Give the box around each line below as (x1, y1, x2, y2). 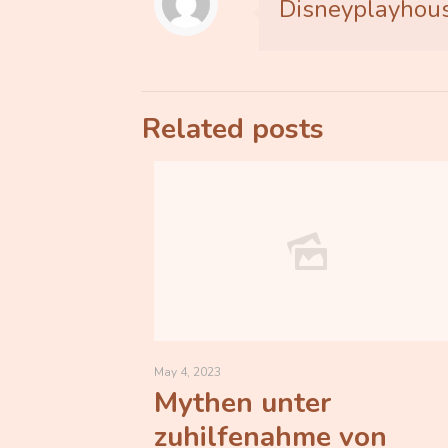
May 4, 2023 (154, 364, 221, 380)
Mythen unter (154, 384, 331, 422)
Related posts (142, 110, 324, 148)
